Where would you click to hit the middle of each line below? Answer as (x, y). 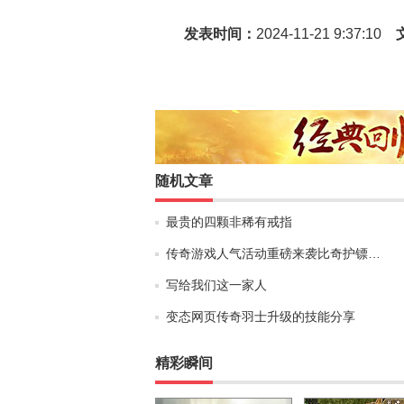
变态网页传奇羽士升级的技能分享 (261, 317)
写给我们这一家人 (216, 285)
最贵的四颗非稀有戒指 (229, 222)
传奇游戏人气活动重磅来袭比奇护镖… (273, 253)
